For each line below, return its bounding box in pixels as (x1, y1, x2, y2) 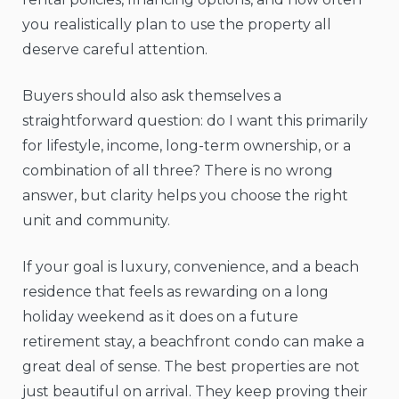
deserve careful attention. (22, 41, 208, 59)
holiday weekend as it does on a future (22, 308, 298, 326)
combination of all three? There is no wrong (22, 162, 333, 180)
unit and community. (22, 212, 170, 230)
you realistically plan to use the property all (22, 16, 331, 34)
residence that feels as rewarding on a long (22, 283, 329, 301)
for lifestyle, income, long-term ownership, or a (22, 137, 351, 155)
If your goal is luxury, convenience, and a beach (22, 258, 359, 276)
